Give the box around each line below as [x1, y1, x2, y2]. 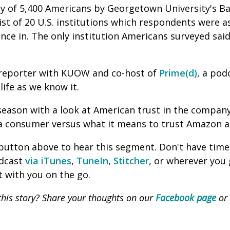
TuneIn [76, 155, 108, 167]
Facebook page [156, 191, 216, 204]
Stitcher [113, 155, 149, 167]
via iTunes [25, 155, 71, 167]
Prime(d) [159, 67, 197, 79]
